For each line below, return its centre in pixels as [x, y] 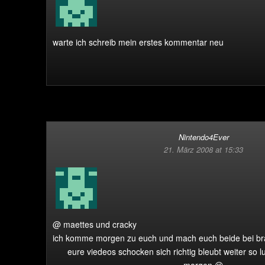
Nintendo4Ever [203, 137]
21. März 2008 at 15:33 [203, 149]
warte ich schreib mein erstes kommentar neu [138, 42]
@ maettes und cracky [95, 224]
